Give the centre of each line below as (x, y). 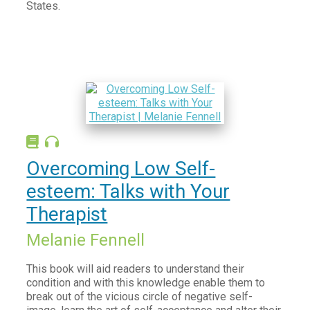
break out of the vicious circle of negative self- (140, 297)
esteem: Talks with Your (128, 191)
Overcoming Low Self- (121, 168)
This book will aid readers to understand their (136, 269)
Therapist (67, 214)
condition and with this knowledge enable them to (146, 283)
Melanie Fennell (86, 240)
